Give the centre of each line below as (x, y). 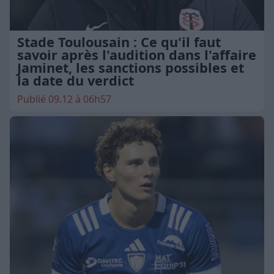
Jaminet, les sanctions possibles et (131, 68)
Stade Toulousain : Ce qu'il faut (119, 42)
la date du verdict (76, 81)
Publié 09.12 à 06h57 (64, 99)
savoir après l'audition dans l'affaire (137, 55)
